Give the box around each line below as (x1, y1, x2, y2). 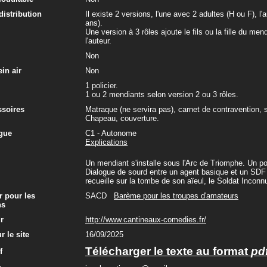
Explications (85, 138, 128, 147)
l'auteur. (85, 36, 111, 45)
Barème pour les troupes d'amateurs (114, 191, 238, 200)
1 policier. (85, 81, 118, 90)
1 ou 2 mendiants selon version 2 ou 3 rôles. (85, 90, 238, 99)
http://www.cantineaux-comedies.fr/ (85, 215, 206, 224)
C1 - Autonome (85, 129, 136, 138)
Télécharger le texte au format (85, 245, 251, 257)
